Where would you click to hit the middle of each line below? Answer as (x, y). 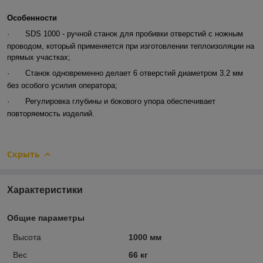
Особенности (32, 18)
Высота (27, 237)
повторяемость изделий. (51, 113)
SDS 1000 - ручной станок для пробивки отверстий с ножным (134, 33)
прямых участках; (39, 57)
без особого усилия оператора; (62, 85)
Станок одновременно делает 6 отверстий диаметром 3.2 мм (134, 73)
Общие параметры (46, 218)
